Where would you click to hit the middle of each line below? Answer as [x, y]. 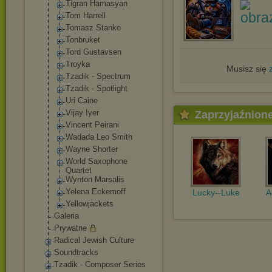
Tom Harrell [86, 15]
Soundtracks [76, 252]
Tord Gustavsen [93, 52]
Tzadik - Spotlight [97, 88]
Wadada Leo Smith [99, 137]
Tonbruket [83, 40]
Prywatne [70, 228]
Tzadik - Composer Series [100, 264]
